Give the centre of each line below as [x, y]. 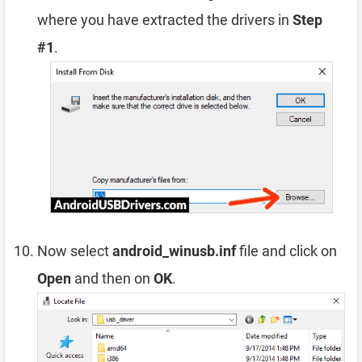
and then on [112, 279]
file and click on [286, 251]
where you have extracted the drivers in [165, 20]
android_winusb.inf [174, 251]
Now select [75, 251]
